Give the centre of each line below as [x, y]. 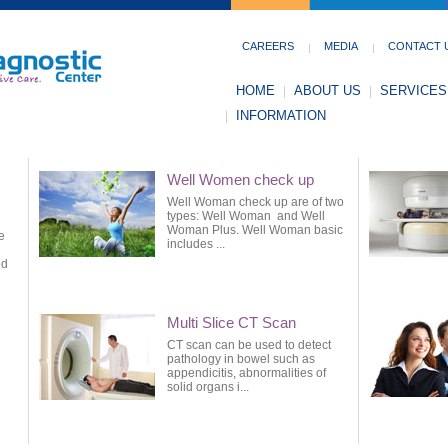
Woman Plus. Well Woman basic [255, 230]
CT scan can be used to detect [249, 345]
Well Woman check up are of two [255, 202]
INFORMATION [281, 115]
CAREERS [268, 46]
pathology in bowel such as [241, 359]
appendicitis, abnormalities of [246, 373]
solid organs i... [208, 387]
